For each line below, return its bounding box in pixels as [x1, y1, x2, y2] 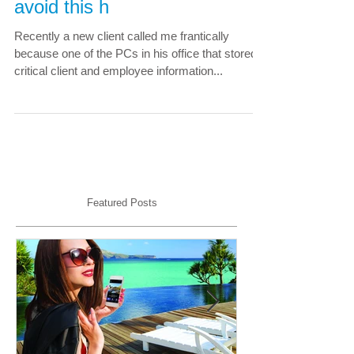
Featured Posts [87, 228, 157, 240]
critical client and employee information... [14, 96, 223, 109]
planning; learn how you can [14, 2, 247, 23]
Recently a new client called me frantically [14, 61, 229, 74]
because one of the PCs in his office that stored [14, 78, 257, 92]
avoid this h [14, 28, 109, 49]
